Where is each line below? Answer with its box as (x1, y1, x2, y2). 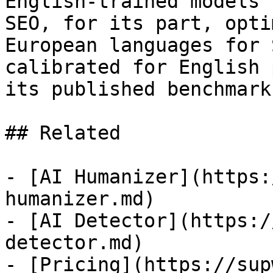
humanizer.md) (5, 188, 155, 210)
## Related (5, 122, 121, 144)
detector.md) (5, 232, 144, 253)
